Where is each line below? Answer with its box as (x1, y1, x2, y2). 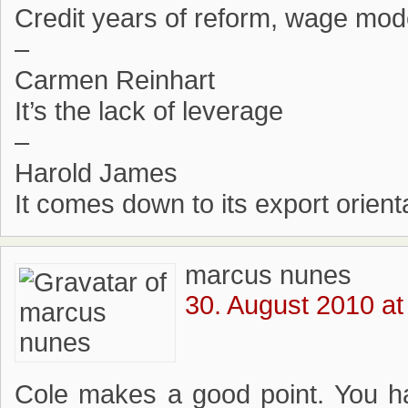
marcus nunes (185, 260, 352, 290)
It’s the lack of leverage (15, 97, 283, 126)
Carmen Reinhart (15, 66, 215, 95)
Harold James (15, 158, 178, 188)
